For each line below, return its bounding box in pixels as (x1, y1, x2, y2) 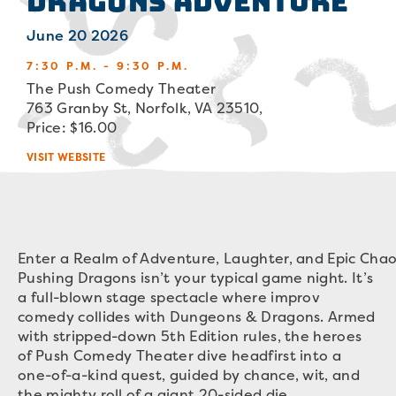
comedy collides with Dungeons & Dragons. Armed (18, 307, 376, 326)
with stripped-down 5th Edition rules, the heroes (18, 326, 362, 346)
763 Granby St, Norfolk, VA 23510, (27, 98, 263, 118)
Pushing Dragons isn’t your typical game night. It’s (18, 268, 374, 287)
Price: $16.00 (27, 118, 118, 137)
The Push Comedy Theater (27, 79, 217, 98)
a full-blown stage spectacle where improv (18, 287, 321, 307)
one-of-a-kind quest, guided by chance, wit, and (18, 365, 361, 385)
